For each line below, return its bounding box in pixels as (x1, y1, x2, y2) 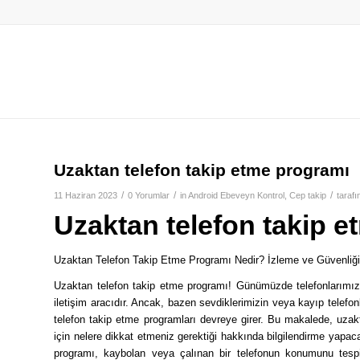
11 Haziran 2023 (54, 190, 117, 200)
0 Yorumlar (128, 190, 170, 200)
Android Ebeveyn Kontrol (188, 190, 284, 200)
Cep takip (289, 190, 326, 200)
